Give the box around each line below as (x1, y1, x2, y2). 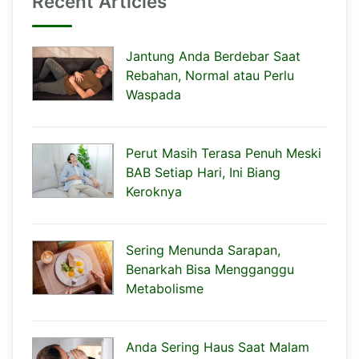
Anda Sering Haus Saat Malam (126, 338, 309, 355)
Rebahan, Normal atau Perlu (126, 67, 294, 83)
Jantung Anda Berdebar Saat (126, 47, 301, 64)
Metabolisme (126, 280, 204, 296)
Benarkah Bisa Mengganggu (126, 260, 294, 277)
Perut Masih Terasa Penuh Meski (126, 144, 321, 161)
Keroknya (126, 183, 182, 200)
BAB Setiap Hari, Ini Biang (126, 163, 280, 180)
